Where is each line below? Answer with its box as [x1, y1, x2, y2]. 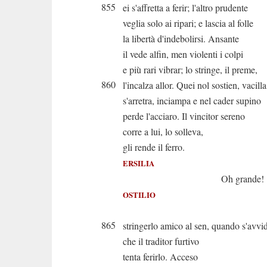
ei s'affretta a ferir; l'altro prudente [123, 1, 248, 14]
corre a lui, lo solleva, [123, 125, 203, 138]
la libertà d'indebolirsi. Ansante [123, 32, 239, 45]
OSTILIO [123, 190, 156, 200]
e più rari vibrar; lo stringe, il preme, [123, 63, 257, 76]
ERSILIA [123, 158, 154, 169]
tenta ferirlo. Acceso [123, 250, 198, 263]
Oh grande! [123, 172, 264, 185]
